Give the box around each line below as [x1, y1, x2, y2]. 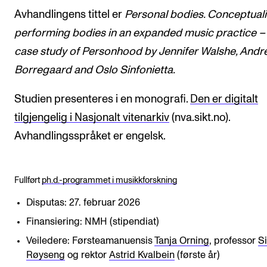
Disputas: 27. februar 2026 [26, 197, 140, 207]
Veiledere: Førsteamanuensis [26, 235, 154, 246]
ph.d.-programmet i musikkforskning [42, 176, 177, 185]
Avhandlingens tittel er [14, 8, 125, 20]
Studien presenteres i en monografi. [14, 94, 190, 105]
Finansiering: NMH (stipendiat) [26, 216, 159, 226]
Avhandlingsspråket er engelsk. [14, 131, 166, 142]
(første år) [174, 250, 220, 260]
